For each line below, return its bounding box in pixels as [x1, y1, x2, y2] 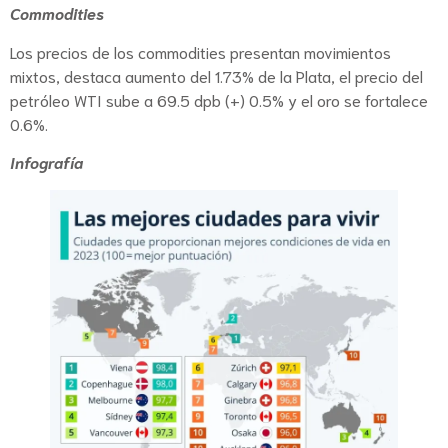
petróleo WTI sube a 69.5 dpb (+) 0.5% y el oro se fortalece [10, 88, 428, 110]
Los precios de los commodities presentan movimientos [10, 40, 391, 62]
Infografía [10, 151, 83, 173]
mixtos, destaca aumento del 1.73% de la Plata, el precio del [10, 64, 427, 86]
